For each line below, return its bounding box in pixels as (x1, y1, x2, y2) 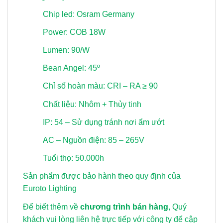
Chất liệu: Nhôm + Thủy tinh (43, 100, 141, 109)
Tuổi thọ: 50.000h (43, 154, 104, 163)
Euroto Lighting (23, 184, 77, 193)
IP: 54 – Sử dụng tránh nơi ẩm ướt (43, 117, 164, 126)
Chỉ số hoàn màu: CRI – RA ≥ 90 (43, 82, 158, 91)
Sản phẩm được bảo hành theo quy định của (23, 172, 181, 181)
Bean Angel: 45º (43, 64, 100, 73)
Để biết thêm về (23, 202, 80, 211)
